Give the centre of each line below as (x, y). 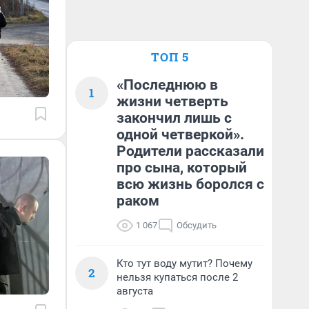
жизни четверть (172, 101)
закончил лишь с (174, 118)
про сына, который (182, 168)
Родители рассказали (190, 151)
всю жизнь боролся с (190, 184)
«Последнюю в (167, 85)
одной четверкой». (180, 134)
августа (135, 291)
